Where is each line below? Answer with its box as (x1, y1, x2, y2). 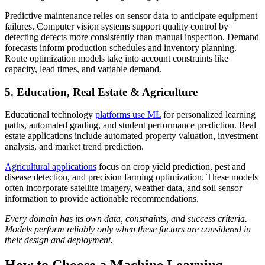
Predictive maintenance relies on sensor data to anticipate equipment (5, 10, 257, 21)
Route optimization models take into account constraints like (5, 53, 228, 63)
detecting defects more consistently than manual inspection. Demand (5, 31, 259, 42)
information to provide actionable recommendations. (5, 193, 199, 204)
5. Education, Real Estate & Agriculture (5, 85, 198, 98)
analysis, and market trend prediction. (5, 141, 144, 152)
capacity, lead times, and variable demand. (5, 63, 161, 74)
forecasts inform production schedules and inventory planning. (5, 42, 237, 53)
